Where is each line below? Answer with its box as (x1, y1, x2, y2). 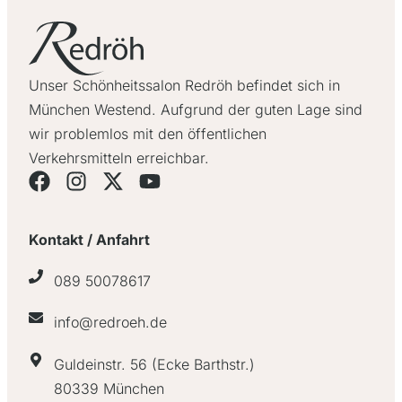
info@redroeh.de (54, 313, 167, 332)
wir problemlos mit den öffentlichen (29, 124, 267, 143)
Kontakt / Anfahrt (29, 230, 150, 249)
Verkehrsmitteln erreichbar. (29, 148, 209, 167)
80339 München (54, 379, 164, 398)
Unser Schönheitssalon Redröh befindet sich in (29, 75, 340, 94)
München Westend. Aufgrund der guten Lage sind (29, 100, 363, 118)
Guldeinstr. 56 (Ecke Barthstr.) (54, 354, 255, 373)
